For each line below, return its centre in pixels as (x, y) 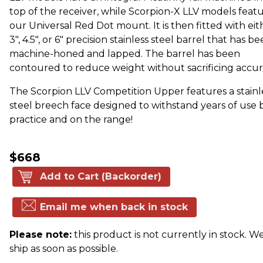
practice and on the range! (71, 120)
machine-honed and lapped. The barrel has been (125, 54)
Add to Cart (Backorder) (101, 177)
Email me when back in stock (114, 207)
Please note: (41, 235)
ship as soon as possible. (64, 249)
